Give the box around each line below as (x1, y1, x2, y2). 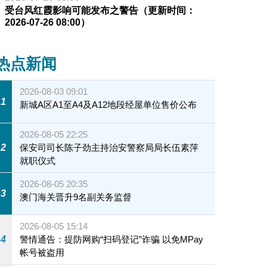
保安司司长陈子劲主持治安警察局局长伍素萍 (20, 142, 199, 153)
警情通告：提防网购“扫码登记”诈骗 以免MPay (20, 234, 204, 245)
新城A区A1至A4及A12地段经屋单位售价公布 (20, 100, 197, 110)
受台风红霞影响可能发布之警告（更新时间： (4, 5, 195, 16)
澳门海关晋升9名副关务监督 (20, 191, 132, 202)
